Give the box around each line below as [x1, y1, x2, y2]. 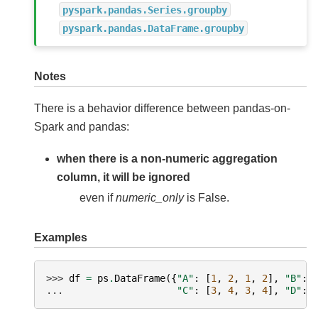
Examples [34, 231, 87, 243]
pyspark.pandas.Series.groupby [62, 4, 228, 16]
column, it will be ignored [57, 170, 190, 183]
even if [79, 191, 116, 204]
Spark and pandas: [34, 121, 129, 133]
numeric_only [116, 191, 184, 204]
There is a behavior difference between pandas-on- [34, 102, 290, 115]
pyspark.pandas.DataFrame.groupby [62, 22, 245, 34]
